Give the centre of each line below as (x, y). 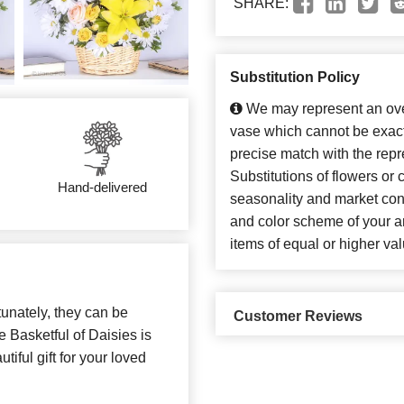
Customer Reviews (298, 317)
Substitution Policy (295, 78)
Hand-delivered (103, 188)
